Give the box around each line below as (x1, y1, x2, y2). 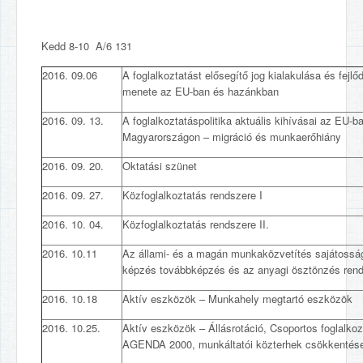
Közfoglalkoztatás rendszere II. (122, 216, 269, 232)
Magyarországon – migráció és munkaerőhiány (122, 129, 341, 144)
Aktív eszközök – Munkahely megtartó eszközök (122, 291, 352, 306)
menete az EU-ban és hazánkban (122, 83, 279, 99)
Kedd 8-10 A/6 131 (41, 38, 132, 53)
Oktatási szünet (122, 158, 197, 173)
